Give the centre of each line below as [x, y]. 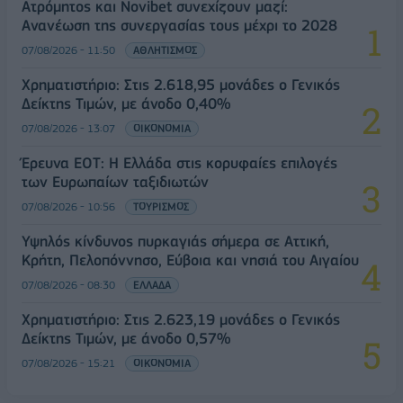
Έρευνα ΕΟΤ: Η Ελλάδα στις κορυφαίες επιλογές [179, 163]
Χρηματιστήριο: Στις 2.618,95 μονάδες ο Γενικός [181, 85]
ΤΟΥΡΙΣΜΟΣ [161, 207]
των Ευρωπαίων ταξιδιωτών [115, 182]
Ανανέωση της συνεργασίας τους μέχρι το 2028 [179, 26]
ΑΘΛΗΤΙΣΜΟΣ [165, 50]
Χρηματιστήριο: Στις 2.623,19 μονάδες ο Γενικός [181, 320]
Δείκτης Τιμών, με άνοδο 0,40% [126, 104]
